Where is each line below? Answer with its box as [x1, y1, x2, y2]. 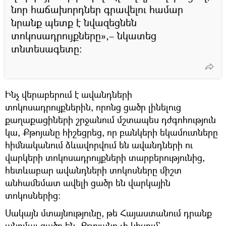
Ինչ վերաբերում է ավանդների [5, 88, 132, 100]
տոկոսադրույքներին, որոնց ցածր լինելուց [5, 100, 181, 113]
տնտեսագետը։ [11, 41, 82, 55]
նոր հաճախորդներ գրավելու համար [11, 2, 183, 16]
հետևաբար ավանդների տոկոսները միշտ [5, 163, 182, 176]
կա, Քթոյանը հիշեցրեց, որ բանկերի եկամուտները [5, 126, 218, 138]
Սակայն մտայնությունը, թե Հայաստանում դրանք [5, 206, 212, 219]
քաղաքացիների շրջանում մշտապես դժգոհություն [5, 113, 216, 126]
